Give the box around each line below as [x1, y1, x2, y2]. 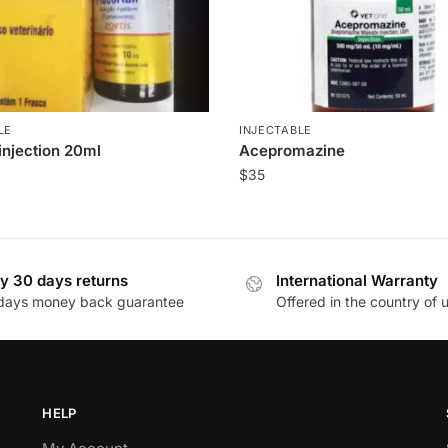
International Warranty [276, 270, 438, 290]
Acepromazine [238, 140, 345, 160]
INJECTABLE [238, 122, 312, 137]
